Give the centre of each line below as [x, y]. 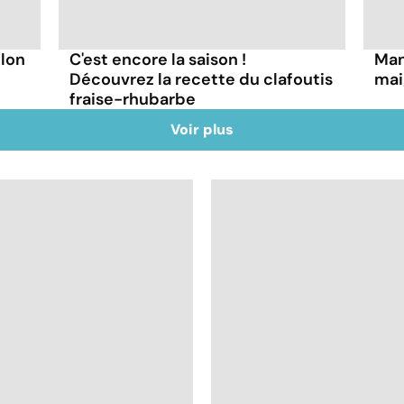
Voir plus [202, 129]
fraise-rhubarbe [133, 99]
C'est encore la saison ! [158, 59]
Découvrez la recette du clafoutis [202, 79]
